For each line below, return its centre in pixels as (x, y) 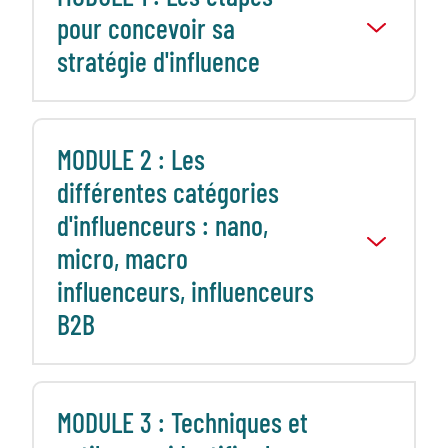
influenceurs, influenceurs (185, 290)
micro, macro (122, 257)
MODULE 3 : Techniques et (182, 421)
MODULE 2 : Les (130, 158)
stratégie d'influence (158, 60)
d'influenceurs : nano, (162, 224)
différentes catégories (167, 191)
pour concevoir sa (145, 27)
